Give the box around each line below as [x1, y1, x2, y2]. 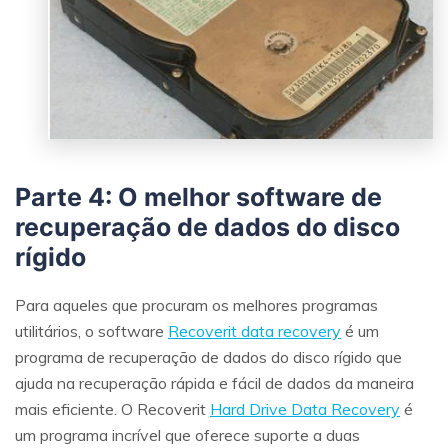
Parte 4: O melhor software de [15, 182, 382, 213]
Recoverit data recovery [168, 321, 341, 342]
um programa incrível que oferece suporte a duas [15, 425, 360, 446]
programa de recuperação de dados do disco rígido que [15, 347, 402, 368]
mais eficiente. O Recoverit [15, 399, 210, 420]
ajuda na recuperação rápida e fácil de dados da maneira [15, 373, 414, 394]
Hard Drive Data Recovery [210, 399, 400, 420]
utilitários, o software [15, 321, 168, 342]
